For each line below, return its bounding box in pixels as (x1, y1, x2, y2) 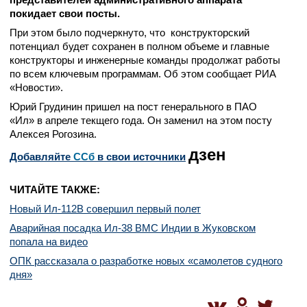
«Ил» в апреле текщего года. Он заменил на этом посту (10, 114, 272, 126)
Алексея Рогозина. (10, 128, 97, 140)
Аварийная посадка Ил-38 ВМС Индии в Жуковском (10, 222, 256, 234)
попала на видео (10, 236, 88, 247)
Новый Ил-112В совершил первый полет (10, 203, 201, 214)
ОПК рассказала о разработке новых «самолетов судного (10, 255, 282, 267)
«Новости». (10, 82, 63, 93)
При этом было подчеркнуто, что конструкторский (10, 27, 249, 38)
